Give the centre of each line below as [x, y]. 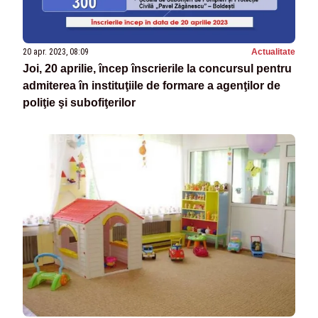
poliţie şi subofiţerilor [79, 103]
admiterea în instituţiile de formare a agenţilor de [152, 86]
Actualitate [273, 52]
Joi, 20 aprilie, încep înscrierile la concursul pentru [157, 69]
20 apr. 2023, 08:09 [56, 52]
